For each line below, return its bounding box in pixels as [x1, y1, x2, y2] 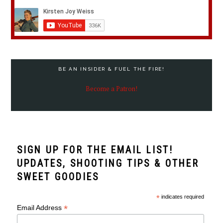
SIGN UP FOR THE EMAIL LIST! [17, 144, 174, 156]
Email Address [17, 203, 64, 212]
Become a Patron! [86, 85, 137, 94]
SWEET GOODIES [17, 171, 100, 183]
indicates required [159, 193, 204, 200]
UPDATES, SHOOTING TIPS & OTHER [17, 157, 200, 169]
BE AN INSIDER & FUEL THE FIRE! [58, 66, 165, 72]
